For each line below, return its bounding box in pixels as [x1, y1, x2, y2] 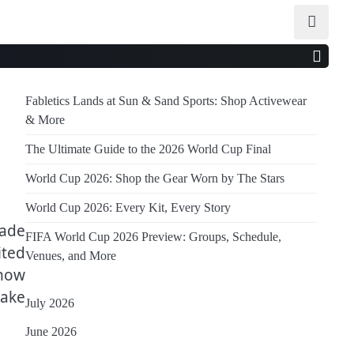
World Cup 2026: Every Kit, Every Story [25, 201, 231, 215]
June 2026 [25, 325, 77, 339]
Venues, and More [25, 249, 116, 263]
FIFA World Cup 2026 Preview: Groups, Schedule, [25, 230, 281, 244]
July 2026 [25, 296, 74, 311]
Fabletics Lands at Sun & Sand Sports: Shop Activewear [25, 94, 307, 108]
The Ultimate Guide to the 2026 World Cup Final [25, 142, 271, 156]
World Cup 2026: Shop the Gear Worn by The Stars [25, 171, 284, 186]
